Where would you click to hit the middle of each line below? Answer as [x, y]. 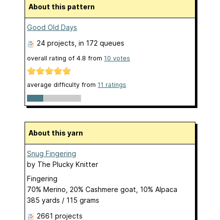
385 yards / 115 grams [63, 200]
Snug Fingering [52, 153]
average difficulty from [62, 85]
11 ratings [112, 85]
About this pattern [64, 7]
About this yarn [58, 133]
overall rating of [52, 58]
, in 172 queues [99, 43]
